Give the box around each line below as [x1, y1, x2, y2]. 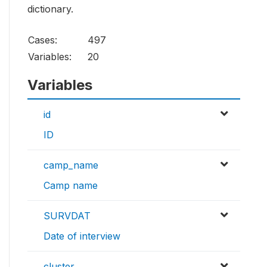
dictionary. [27, 3, 73, 15]
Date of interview [44, 230, 120, 243]
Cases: [28, 34, 57, 46]
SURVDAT [44, 210, 91, 222]
